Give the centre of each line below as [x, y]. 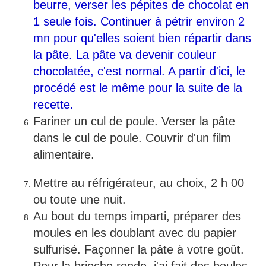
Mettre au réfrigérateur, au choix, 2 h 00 [139, 183]
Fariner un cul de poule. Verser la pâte [134, 121]
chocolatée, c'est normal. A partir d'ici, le [139, 72]
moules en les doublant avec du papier [135, 233]
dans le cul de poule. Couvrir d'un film [132, 138]
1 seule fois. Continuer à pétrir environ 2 [139, 22]
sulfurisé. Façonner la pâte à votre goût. [139, 250]
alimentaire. [64, 155]
